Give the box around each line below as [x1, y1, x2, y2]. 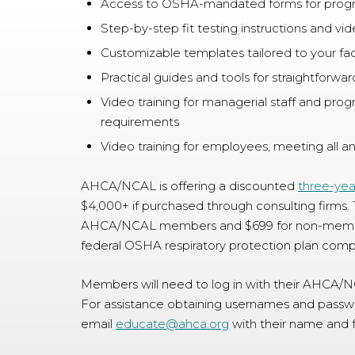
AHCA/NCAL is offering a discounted [81, 178, 299, 193]
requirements [101, 114, 180, 129]
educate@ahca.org [116, 316, 230, 331]
